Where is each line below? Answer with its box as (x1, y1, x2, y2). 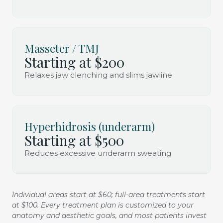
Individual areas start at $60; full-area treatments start (12, 190, 205, 199)
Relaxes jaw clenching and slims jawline (24, 70, 172, 80)
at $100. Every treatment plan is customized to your (12, 200, 194, 210)
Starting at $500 (24, 130, 124, 149)
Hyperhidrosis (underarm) (24, 118, 155, 134)
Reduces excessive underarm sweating (24, 148, 171, 158)
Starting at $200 (24, 52, 124, 71)
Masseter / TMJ (24, 40, 99, 56)
